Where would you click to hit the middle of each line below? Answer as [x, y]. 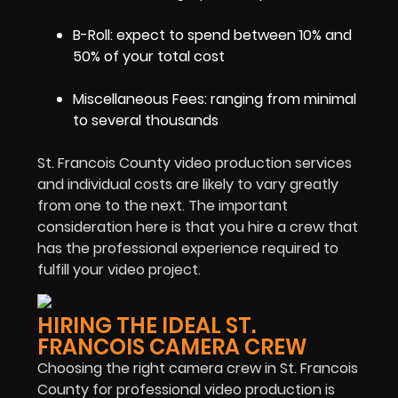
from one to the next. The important [163, 206]
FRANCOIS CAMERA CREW [172, 347]
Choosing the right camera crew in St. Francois [198, 369]
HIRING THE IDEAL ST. [147, 326]
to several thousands [146, 121]
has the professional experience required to [188, 249]
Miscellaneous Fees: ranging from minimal [215, 99]
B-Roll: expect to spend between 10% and [212, 36]
